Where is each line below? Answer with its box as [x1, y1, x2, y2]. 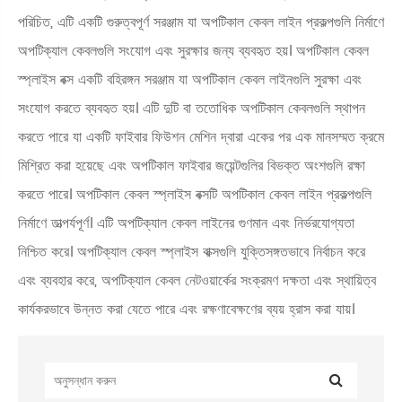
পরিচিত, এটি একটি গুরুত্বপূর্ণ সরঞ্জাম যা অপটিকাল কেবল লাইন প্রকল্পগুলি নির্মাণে [18, 10, 384, 34]
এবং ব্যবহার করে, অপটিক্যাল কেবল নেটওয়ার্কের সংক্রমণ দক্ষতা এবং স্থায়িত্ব [18, 268, 376, 293]
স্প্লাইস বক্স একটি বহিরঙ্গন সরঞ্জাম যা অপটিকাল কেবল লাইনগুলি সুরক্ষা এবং [18, 67, 362, 92]
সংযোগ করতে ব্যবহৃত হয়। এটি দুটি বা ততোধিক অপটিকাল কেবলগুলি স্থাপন [18, 96, 365, 120]
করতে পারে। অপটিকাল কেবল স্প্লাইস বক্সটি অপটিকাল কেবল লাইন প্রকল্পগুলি [18, 182, 371, 206]
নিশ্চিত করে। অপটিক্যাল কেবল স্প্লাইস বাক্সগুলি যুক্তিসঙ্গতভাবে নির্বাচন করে [18, 240, 365, 264]
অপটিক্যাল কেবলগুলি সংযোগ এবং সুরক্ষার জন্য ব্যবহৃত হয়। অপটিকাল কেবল [18, 39, 369, 63]
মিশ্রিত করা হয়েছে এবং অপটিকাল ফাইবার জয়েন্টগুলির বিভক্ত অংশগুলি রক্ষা [18, 153, 365, 178]
